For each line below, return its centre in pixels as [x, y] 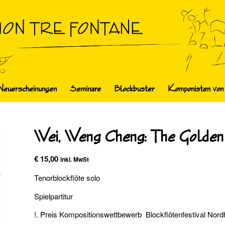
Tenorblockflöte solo [67, 177]
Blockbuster [134, 89]
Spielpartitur [54, 196]
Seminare [85, 89]
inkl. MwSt [75, 159]
